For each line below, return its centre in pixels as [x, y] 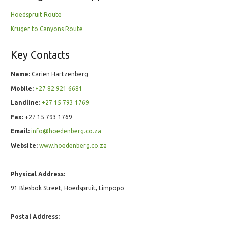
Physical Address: [38, 174]
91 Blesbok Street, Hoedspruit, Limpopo [67, 188]
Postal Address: [35, 217]
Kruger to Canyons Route [47, 29]
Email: [20, 131]
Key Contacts [40, 55]
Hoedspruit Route [36, 15]
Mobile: [22, 89]
